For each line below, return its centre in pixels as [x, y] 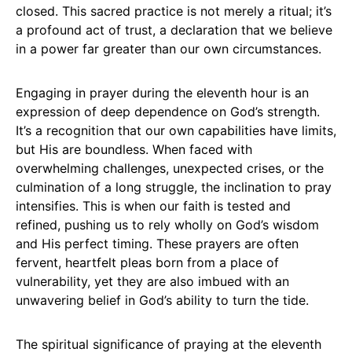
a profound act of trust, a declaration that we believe [174, 29]
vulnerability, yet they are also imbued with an [152, 281]
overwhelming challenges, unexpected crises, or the [170, 168]
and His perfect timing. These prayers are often [157, 243]
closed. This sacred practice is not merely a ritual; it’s [174, 11]
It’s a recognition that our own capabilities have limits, [176, 130]
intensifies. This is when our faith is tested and [153, 205]
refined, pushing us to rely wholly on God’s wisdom [167, 224]
